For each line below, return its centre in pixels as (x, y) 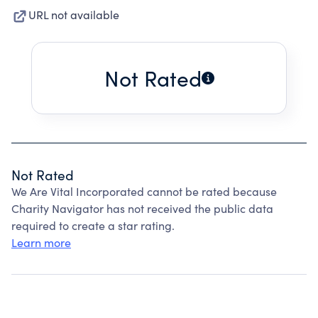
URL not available (74, 15)
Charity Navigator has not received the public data (142, 208)
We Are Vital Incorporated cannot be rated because (144, 191)
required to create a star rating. (93, 225)
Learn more (41, 242)
